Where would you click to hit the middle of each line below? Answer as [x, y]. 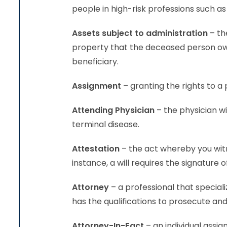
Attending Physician [113, 110]
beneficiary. [95, 62]
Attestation [97, 149]
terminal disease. [106, 124]
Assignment [97, 86]
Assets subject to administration [140, 33]
